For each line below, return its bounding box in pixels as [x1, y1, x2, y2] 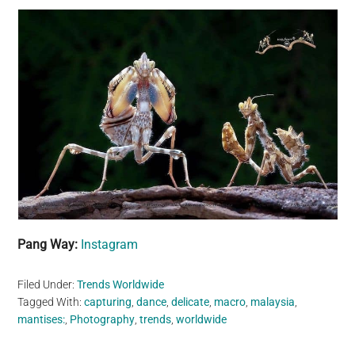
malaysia [250, 296, 296, 309]
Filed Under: [17, 278, 78, 292]
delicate [171, 296, 210, 309]
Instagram [81, 237, 139, 253]
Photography [70, 313, 136, 326]
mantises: [17, 313, 66, 326]
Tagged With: [17, 296, 85, 309]
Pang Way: [17, 237, 82, 253]
